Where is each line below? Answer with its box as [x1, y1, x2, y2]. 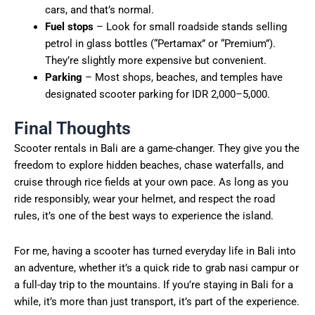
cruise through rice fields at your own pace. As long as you [14, 176, 288, 189]
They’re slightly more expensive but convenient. [44, 53, 266, 67]
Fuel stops [44, 20, 94, 33]
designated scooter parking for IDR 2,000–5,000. [44, 87, 270, 101]
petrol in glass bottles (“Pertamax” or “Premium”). [44, 37, 276, 50]
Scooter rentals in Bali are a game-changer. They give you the [14, 142, 300, 155]
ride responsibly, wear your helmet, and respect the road [14, 193, 275, 206]
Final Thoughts [14, 118, 131, 139]
